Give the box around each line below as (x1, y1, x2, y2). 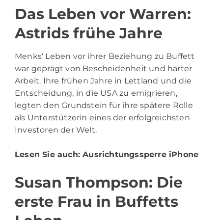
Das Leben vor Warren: (15, 5, 191, 24)
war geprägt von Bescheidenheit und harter (15, 64, 192, 74)
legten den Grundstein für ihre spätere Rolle (15, 101, 193, 110)
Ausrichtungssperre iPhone (82, 150, 199, 160)
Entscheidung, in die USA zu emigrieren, (15, 88, 177, 98)
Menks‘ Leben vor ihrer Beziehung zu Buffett (15, 52, 195, 61)
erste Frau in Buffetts (15, 192, 178, 211)
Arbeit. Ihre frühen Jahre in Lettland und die (15, 76, 192, 86)
